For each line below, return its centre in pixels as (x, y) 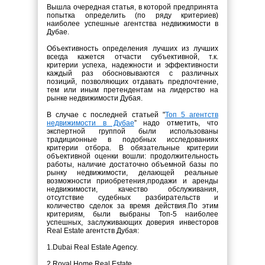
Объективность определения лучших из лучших (132, 49)
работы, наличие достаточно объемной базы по (132, 164)
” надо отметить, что (176, 123)
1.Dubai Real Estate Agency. (92, 247)
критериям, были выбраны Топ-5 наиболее (132, 214)
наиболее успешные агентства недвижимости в (132, 24)
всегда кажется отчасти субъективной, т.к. (132, 57)
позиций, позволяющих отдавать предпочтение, (132, 82)
